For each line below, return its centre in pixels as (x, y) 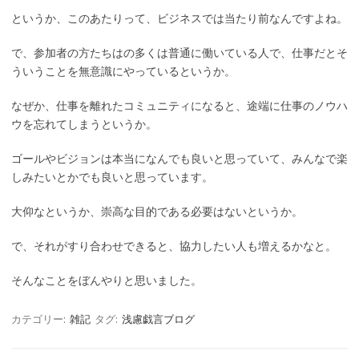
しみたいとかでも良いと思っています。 (112, 177)
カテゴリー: (40, 319)
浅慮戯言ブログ (158, 319)
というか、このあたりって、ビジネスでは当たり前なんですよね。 (179, 19)
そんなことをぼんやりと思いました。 (107, 281)
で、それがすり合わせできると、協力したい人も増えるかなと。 (174, 246)
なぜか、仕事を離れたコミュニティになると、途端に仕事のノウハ (179, 106)
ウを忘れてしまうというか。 (84, 125)
